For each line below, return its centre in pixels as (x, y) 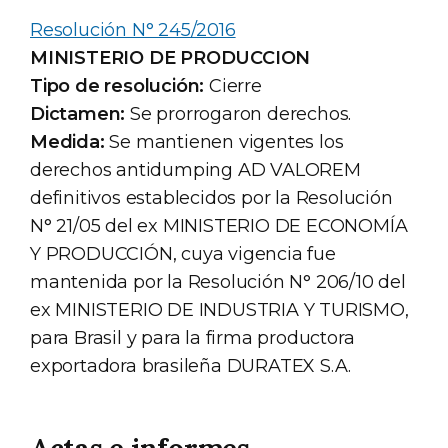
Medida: (67, 142)
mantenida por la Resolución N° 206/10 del (218, 282)
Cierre (233, 86)
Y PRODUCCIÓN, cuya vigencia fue (183, 254)
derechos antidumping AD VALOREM (195, 170)
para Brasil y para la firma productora (192, 338)
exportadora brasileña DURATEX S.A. (191, 366)
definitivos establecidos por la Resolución (211, 198)
